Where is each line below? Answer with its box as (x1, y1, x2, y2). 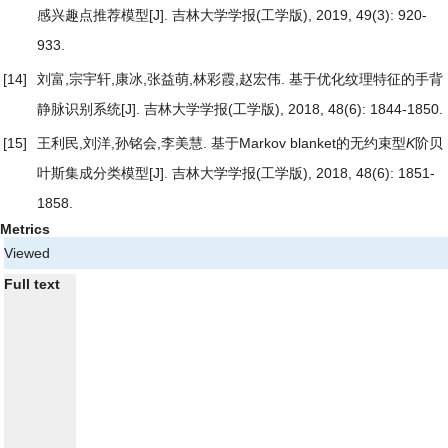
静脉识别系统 (37, 100, 121, 117)
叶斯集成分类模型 (37, 164, 149, 181)
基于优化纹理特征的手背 (289, 70, 443, 87)
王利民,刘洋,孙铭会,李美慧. (37, 134, 211, 151)
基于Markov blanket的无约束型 (211, 134, 406, 151)
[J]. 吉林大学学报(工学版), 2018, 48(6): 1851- (149, 164, 435, 181)
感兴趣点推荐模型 (37, 6, 149, 23)
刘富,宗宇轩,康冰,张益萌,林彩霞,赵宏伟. (37, 70, 289, 87)
